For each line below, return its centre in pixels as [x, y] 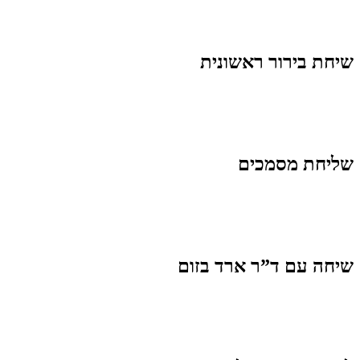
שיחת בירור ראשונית [277, 62]
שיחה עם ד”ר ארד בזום [266, 266]
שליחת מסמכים [296, 164]
